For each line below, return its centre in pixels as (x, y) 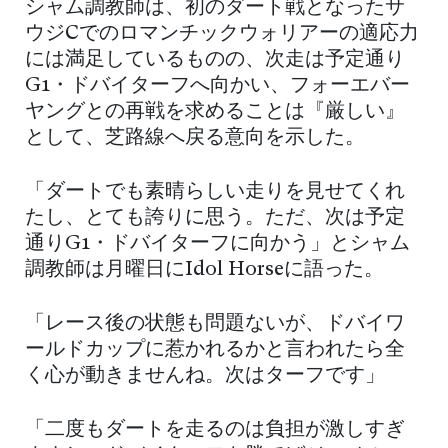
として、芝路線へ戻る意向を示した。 (195, 138)
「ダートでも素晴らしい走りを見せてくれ (215, 192)
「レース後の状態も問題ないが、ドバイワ (215, 324)
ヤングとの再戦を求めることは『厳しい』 (215, 112)
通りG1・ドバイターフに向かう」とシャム (217, 244)
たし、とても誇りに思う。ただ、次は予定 (215, 218)
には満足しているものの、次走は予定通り (215, 60)
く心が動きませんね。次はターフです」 (205, 376)
